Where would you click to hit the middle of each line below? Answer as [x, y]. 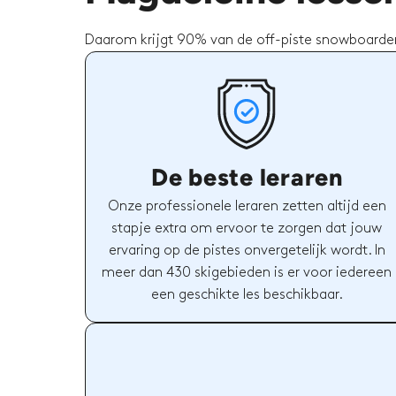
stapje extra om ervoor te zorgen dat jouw [247, 228]
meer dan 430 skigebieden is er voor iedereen [247, 272]
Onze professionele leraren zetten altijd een [247, 206]
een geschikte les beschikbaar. [247, 294]
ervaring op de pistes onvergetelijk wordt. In [247, 250]
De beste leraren [247, 177]
